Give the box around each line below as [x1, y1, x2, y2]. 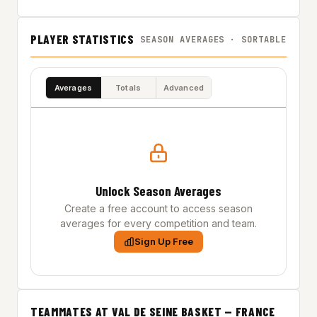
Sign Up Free [134, 236, 193, 247]
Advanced [163, 82, 204, 93]
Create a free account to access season [64, 202, 253, 214]
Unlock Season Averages [96, 183, 221, 199]
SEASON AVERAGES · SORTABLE [140, 33, 287, 45]
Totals [115, 82, 142, 93]
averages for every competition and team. [60, 217, 257, 229]
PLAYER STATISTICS [30, 32, 134, 46]
